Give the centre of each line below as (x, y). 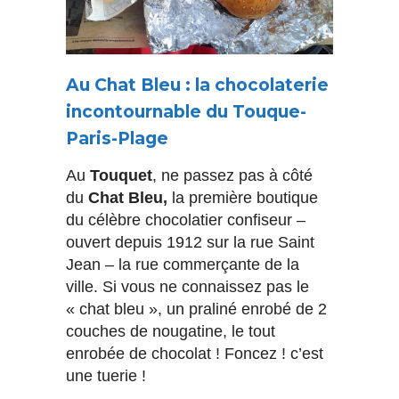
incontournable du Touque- (186, 112)
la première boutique (243, 198)
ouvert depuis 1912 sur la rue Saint (190, 243)
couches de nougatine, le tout (171, 332)
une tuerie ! (106, 376)
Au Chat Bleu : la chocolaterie (197, 85)
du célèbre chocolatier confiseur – (186, 220)
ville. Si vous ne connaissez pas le (187, 287)
